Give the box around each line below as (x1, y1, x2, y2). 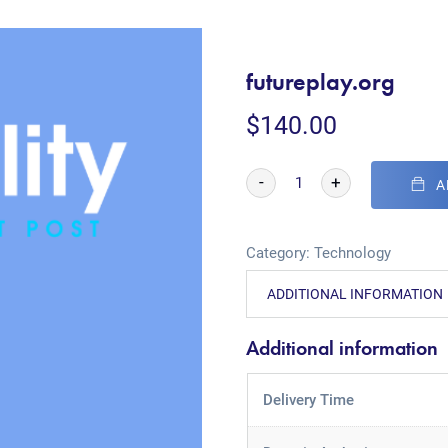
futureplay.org (246, 66, 396, 97)
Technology (314, 244, 392, 262)
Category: (246, 244, 315, 262)
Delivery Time (262, 391, 354, 409)
